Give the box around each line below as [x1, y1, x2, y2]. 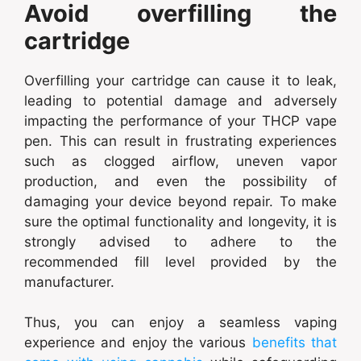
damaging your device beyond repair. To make [24, 193, 337, 210]
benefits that [251, 334, 338, 351]
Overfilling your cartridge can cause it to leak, [24, 72, 337, 89]
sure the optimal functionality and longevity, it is [24, 213, 337, 230]
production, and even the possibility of [24, 172, 337, 189]
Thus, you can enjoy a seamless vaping [24, 314, 337, 331]
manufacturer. [24, 273, 118, 290]
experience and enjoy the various [24, 334, 252, 351]
